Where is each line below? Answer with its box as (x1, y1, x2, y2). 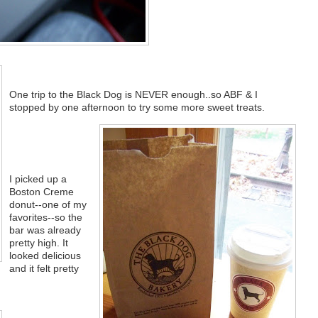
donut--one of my (9, 199, 87, 211)
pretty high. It (9, 237, 68, 249)
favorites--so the (9, 212, 82, 224)
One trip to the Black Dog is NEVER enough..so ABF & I (9, 89, 258, 101)
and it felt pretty (9, 263, 79, 275)
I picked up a (9, 173, 67, 185)
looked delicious (9, 250, 81, 262)
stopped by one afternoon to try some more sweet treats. (9, 102, 265, 114)
